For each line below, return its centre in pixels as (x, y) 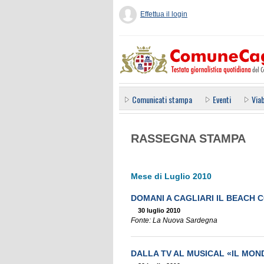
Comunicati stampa (162, 99)
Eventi (222, 99)
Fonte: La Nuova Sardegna (174, 221)
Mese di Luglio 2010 (171, 176)
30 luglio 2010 (159, 211)
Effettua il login (164, 14)
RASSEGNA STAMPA (188, 138)
